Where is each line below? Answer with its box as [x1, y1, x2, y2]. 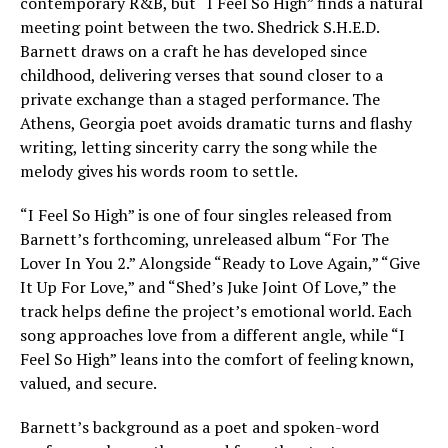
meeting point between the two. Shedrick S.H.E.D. [20, 16, 379, 39]
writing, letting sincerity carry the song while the [20, 136, 377, 159]
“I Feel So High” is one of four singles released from [20, 204, 392, 227]
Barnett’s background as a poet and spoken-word [20, 416, 379, 439]
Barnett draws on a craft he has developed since [20, 40, 367, 63]
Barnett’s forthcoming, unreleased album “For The [20, 228, 389, 251]
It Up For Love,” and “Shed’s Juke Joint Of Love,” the [20, 276, 396, 299]
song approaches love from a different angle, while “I [20, 324, 405, 347]
